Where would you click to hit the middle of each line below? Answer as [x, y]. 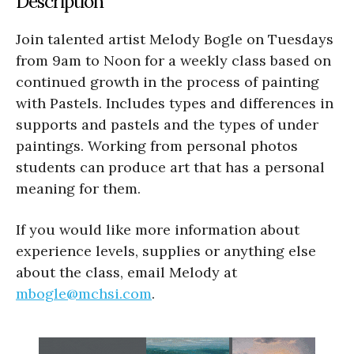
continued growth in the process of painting [168, 81]
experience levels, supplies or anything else [166, 250]
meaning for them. [78, 188]
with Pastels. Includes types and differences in [175, 103]
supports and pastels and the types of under [167, 124]
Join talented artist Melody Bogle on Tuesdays [175, 39]
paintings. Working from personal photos [157, 145]
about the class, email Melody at [128, 272]
